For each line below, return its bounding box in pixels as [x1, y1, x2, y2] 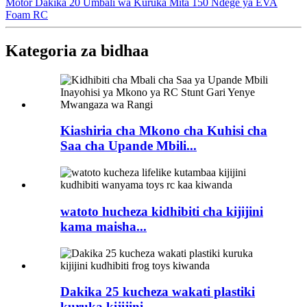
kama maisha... [60, 219, 147, 234]
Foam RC [5, 8, 48, 21]
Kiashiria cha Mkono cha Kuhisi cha [60, 123, 267, 138]
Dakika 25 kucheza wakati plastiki [60, 284, 255, 299]
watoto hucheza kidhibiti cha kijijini [60, 204, 263, 219]
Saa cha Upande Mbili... [60, 138, 197, 153]
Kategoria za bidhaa [5, 41, 149, 60]
